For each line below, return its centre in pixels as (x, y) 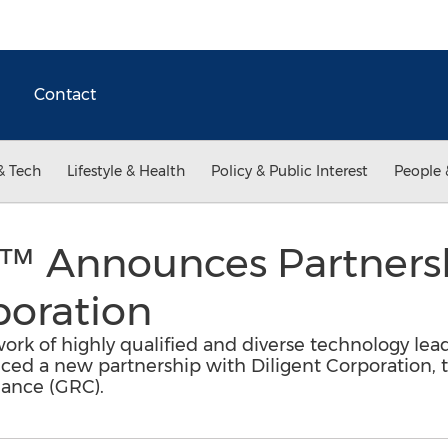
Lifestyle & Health (126, 171)
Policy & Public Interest (289, 171)
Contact (65, 94)
